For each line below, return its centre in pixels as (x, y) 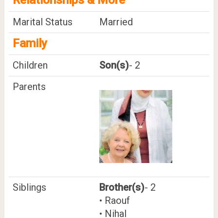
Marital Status (42, 22)
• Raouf (114, 200)
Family (30, 43)
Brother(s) (122, 187)
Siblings (29, 187)
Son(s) (114, 65)
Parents (29, 86)
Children (30, 65)
